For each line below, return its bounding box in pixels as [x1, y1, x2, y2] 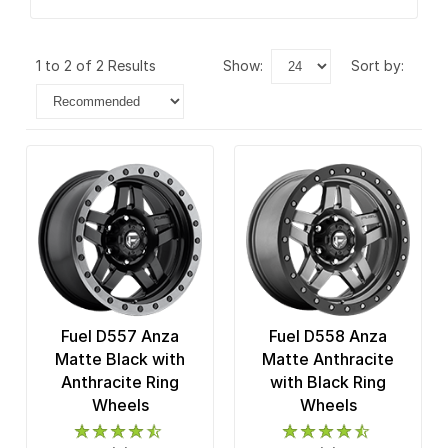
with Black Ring [270, 372, 386, 393]
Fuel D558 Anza [269, 326, 387, 347]
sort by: [360, 56, 404, 74]
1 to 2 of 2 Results [36, 56, 164, 74]
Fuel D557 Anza [61, 326, 179, 347]
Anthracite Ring [61, 372, 179, 393]
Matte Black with [55, 349, 185, 370]
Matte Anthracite [262, 349, 394, 370]
